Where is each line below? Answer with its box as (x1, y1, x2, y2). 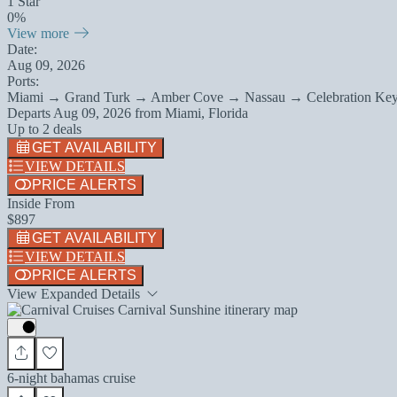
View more (7, 25, 73, 41)
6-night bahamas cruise (7, 370, 136, 385)
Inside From (7, 195, 74, 211)
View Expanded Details (7, 285, 144, 301)
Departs (7, 105, 53, 121)
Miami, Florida (165, 105, 248, 121)
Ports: (7, 73, 39, 89)
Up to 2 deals (7, 121, 82, 136)
